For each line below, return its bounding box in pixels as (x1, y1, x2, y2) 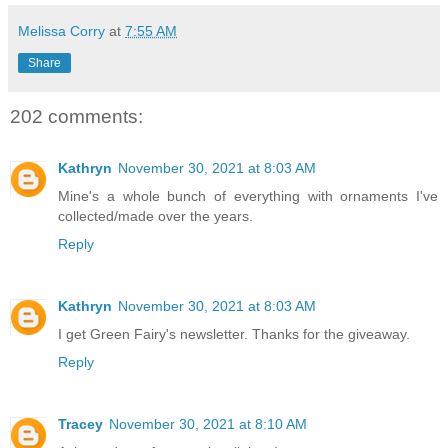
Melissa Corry (18, 22, 105, 39)
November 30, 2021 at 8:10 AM (109, 416, 307, 433)
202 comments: (10, 105, 143, 127)
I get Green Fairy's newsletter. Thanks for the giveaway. (58, 326, 410, 343)
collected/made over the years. (58, 208, 253, 225)
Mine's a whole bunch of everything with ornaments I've (58, 188, 438, 205)
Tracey (58, 416, 103, 433)
